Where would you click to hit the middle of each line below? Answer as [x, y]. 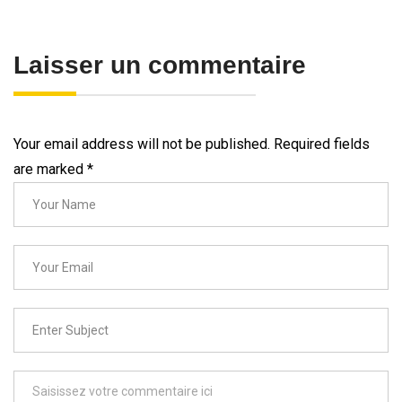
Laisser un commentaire [160, 65]
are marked [50, 169]
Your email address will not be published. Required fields [192, 144]
